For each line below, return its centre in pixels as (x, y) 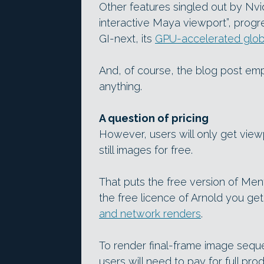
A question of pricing (154, 118)
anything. (121, 86)
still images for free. (146, 150)
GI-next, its (127, 38)
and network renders (150, 213)
